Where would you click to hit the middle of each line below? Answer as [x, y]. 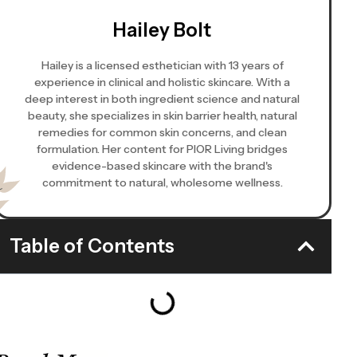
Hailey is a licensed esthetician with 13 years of [162, 66]
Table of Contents [92, 246]
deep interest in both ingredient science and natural [163, 99]
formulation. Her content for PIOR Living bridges [163, 149]
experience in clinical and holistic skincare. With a [163, 82]
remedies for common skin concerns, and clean [162, 133]
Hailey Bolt [163, 30]
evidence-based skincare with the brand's [163, 166]
